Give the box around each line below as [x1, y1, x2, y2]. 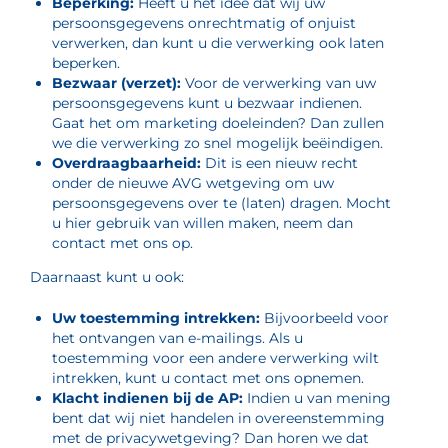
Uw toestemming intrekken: [52, 309, 260, 327]
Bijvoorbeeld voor [260, 309, 389, 327]
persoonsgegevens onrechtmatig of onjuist [52, 14, 356, 32]
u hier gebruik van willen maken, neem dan [52, 214, 353, 232]
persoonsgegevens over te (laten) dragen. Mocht [52, 194, 391, 212]
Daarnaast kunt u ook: [30, 268, 184, 286]
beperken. [52, 54, 120, 72]
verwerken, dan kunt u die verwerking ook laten [52, 34, 384, 52]
